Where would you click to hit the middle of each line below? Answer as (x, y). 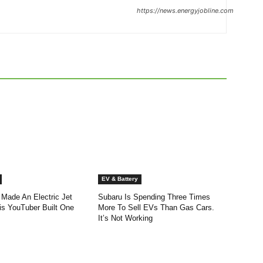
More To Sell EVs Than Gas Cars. (156, 208)
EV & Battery (120, 179)
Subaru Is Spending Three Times (154, 197)
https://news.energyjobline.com (185, 11)
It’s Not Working (126, 218)
